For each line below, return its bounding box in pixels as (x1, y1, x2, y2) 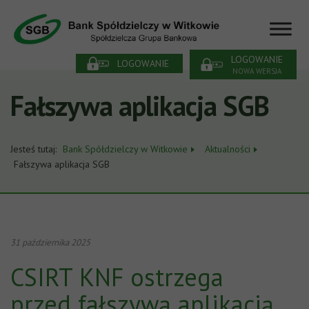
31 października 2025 (10, 237, 90, 248)
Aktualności (205, 143, 250, 155)
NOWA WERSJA (232, 66, 281, 77)
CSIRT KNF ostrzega (10, 261, 223, 293)
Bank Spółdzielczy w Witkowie (63, 143, 188, 155)
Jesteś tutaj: (10, 143, 59, 155)
